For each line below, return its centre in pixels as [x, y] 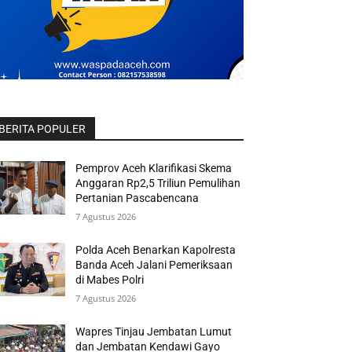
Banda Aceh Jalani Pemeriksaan [154, 265]
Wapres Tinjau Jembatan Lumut [154, 332]
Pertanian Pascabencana [137, 198]
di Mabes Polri [110, 280]
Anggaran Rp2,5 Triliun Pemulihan [158, 183]
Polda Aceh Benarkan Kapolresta [156, 250]
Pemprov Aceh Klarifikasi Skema [154, 168]
